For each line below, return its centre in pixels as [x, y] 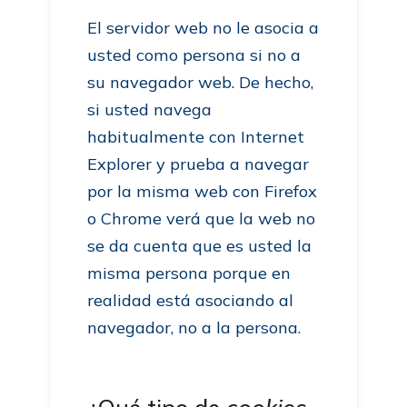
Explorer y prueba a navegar [199, 164]
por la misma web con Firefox [203, 191]
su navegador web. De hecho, [201, 82]
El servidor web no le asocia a [203, 28]
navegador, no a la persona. [194, 328]
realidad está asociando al [191, 300]
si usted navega [150, 109]
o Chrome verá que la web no [202, 218]
